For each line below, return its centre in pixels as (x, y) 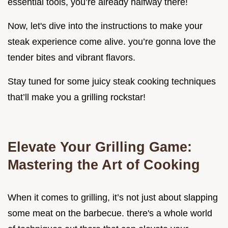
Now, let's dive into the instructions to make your (105, 26)
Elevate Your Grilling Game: (100, 147)
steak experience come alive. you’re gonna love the (112, 41)
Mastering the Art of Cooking (104, 164)
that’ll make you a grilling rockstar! (77, 97)
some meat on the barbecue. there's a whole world (110, 213)
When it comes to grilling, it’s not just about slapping (113, 197)
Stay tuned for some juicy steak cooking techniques (112, 81)
